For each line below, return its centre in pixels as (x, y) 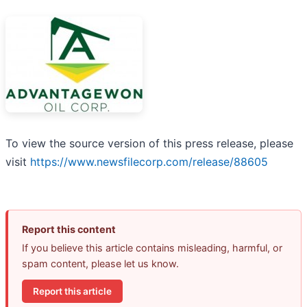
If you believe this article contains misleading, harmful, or (152, 248)
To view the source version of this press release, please (149, 144)
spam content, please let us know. (100, 264)
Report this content (69, 230)
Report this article (72, 291)
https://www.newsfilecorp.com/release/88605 (149, 162)
